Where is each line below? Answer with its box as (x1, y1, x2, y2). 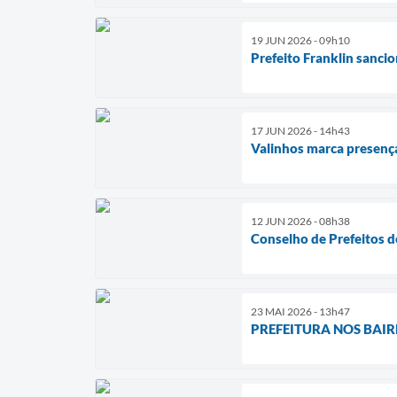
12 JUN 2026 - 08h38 (251, 214, 350, 228)
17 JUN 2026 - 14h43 (251, 123, 350, 137)
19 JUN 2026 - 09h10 (251, 33, 350, 47)
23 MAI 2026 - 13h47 (251, 304, 350, 318)
